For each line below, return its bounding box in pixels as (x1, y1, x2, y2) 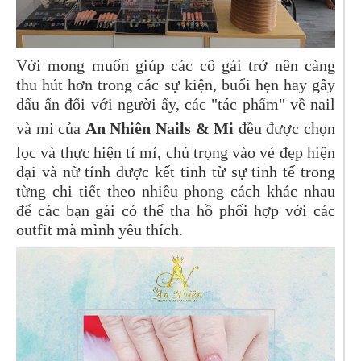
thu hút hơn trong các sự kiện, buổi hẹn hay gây (16, 75, 335, 93)
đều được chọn (234, 118, 336, 137)
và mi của (16, 118, 85, 137)
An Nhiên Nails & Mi (85, 118, 234, 137)
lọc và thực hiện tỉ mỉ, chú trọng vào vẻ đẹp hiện (16, 143, 335, 161)
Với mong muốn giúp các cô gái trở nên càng (16, 56, 335, 74)
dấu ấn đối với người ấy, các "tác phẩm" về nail (16, 94, 335, 113)
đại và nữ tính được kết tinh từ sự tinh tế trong (16, 162, 335, 180)
